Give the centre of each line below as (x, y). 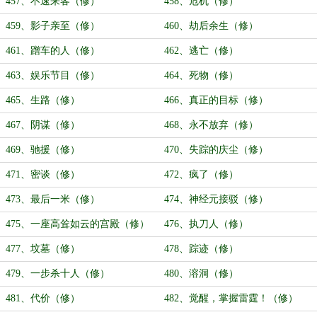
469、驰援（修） (43, 150)
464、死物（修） (201, 75)
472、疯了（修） (201, 174)
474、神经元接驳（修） (216, 199)
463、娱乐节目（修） (53, 75)
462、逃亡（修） (201, 51)
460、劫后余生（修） (211, 26)
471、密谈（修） (43, 174)
